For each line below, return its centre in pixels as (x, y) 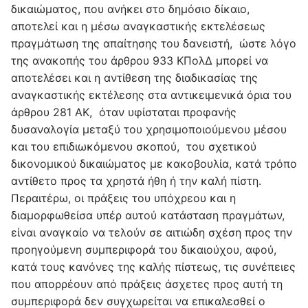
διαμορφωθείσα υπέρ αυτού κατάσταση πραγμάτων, (148, 216)
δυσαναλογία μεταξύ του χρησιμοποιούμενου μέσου (149, 130)
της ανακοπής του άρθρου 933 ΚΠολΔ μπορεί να (140, 61)
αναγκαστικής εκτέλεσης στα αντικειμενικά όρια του (151, 95)
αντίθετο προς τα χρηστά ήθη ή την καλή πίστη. (136, 181)
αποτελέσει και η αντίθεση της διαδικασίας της (134, 78)
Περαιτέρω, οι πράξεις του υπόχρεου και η (123, 198)
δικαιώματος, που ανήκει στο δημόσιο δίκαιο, (130, 9)
